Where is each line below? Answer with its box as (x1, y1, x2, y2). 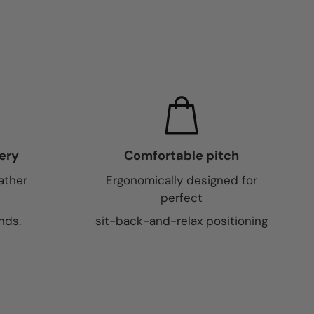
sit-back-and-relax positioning (95, 213, 268, 228)
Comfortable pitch (124, 147, 239, 164)
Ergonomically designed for (106, 172, 257, 188)
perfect (161, 190, 203, 205)
